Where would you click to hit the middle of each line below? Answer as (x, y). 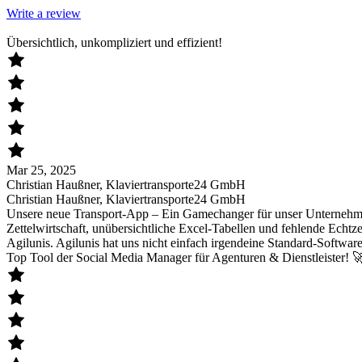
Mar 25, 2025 (41, 170)
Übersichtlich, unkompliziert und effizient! (114, 43)
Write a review (44, 14)
